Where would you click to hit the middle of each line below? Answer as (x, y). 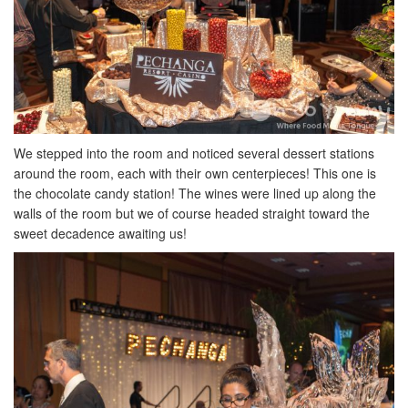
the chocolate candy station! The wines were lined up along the (195, 194)
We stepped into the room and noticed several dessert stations (194, 153)
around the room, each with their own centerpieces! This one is (195, 173)
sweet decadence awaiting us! (100, 234)
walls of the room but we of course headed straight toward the (192, 214)
